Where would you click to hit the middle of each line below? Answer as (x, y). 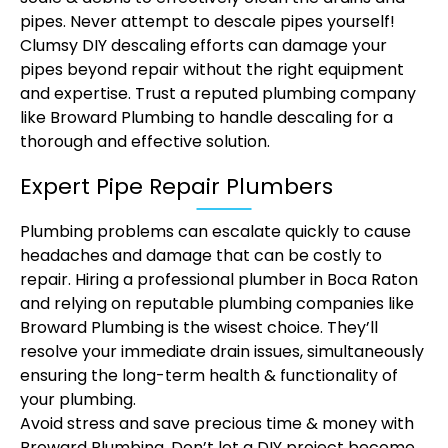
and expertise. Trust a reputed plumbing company (218, 94)
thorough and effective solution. (145, 142)
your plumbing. (80, 400)
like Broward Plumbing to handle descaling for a (206, 118)
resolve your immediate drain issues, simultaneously (222, 352)
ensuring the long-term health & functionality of (209, 376)
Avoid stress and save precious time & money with (217, 424)
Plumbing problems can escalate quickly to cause (215, 232)
